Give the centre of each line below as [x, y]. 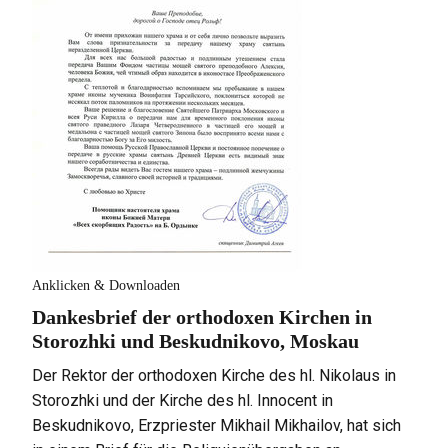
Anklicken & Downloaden [106, 285]
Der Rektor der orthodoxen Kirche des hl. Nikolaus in [214, 375]
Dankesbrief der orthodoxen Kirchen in [202, 316]
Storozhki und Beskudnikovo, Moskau [196, 340]
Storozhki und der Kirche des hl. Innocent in [183, 400]
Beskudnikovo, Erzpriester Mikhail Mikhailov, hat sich [217, 425]
